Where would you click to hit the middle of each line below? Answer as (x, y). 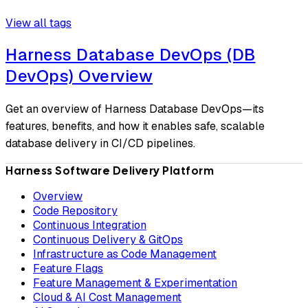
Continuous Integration (90, 225)
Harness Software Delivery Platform (110, 170)
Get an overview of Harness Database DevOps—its (135, 109)
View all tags (38, 23)
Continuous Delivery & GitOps (108, 239)
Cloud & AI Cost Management (107, 297)
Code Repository (75, 210)
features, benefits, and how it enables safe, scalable (135, 126)
